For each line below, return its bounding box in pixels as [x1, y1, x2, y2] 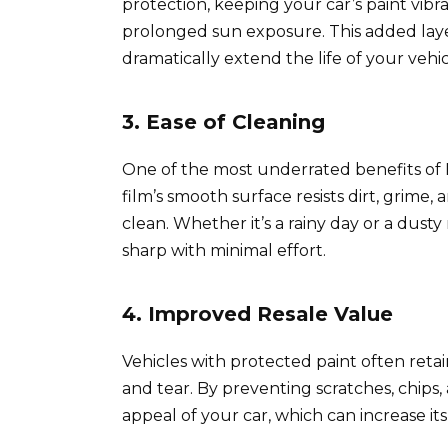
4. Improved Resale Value [122, 301, 393, 326]
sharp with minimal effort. [122, 240, 326, 260]
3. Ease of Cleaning [122, 109, 325, 134]
